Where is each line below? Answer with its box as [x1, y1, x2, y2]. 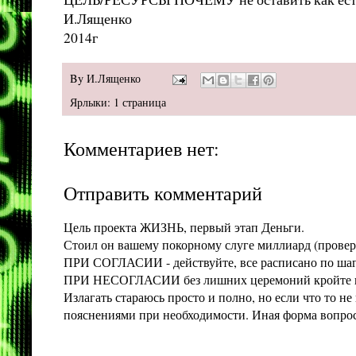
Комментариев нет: [64, 136, 219, 162]
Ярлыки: [70, 95, 114, 110]
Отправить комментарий [64, 180, 262, 207]
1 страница [114, 95, 166, 110]
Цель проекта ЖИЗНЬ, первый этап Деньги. [64, 219, 304, 236]
